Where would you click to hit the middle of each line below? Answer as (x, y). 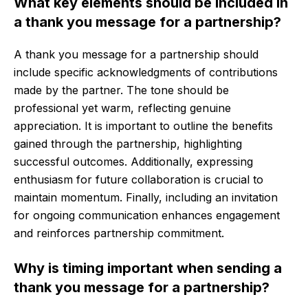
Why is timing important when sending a (148, 268)
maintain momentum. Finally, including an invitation (146, 198)
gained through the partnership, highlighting (128, 144)
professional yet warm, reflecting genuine (122, 108)
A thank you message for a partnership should (136, 55)
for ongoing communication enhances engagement (147, 216)
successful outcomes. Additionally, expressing (133, 162)
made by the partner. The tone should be (121, 90)
